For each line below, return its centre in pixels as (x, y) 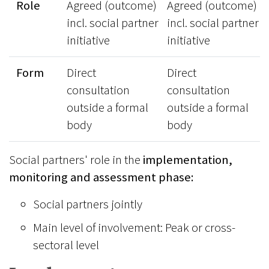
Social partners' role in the (76, 160)
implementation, (188, 160)
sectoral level (66, 245)
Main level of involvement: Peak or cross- (134, 228)
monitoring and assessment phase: (101, 177)
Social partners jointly (88, 204)
